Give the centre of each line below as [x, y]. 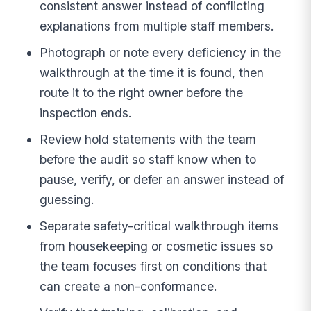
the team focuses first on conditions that [153, 266]
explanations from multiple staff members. [157, 26]
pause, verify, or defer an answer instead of [162, 180]
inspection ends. [86, 113]
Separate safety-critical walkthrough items [159, 226]
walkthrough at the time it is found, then [152, 73]
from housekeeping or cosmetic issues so [157, 246]
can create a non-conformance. [129, 286]
